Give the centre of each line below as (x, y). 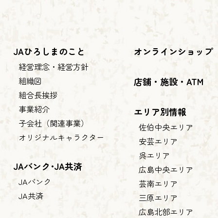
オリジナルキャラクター (61, 137)
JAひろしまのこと (49, 51)
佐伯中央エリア (166, 127)
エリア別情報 (160, 111)
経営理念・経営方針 (54, 66)
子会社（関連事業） (54, 123)
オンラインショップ (173, 51)
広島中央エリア (166, 169)
